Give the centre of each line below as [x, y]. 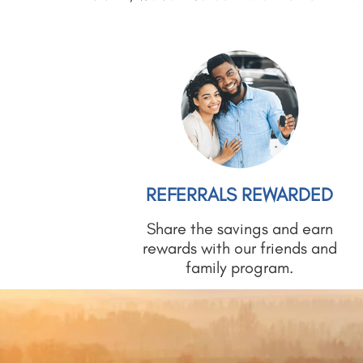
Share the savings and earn [239, 228]
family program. [240, 267]
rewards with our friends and [239, 248]
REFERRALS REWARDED [240, 194]
